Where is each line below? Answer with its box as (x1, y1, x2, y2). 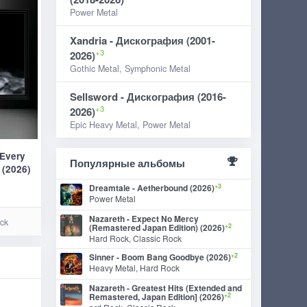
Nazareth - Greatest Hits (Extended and (89, 282, 243, 294)
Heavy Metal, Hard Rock (89, 262, 180, 273)
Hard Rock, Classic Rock (89, 232, 182, 244)
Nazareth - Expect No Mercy (89, 212, 199, 225)
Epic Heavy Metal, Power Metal (70, 119, 191, 131)
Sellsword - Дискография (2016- (70, 89, 227, 104)
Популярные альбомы (70, 156, 186, 171)
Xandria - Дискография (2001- (70, 33, 216, 48)
